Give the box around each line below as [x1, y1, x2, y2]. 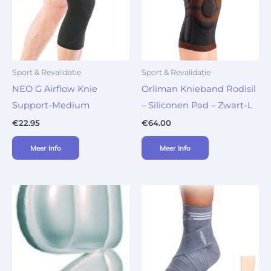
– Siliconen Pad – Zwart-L [142, 100, 253, 111]
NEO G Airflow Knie [12, 83, 97, 95]
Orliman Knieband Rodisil [142, 83, 256, 95]
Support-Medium [12, 100, 90, 111]
